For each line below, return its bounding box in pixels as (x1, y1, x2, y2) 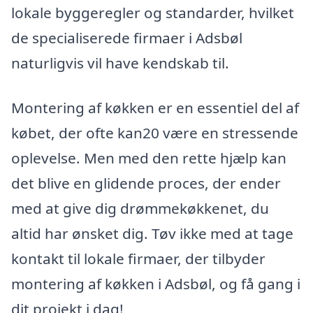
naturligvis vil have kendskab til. (11, 53, 229, 73)
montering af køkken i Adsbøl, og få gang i (11, 273, 300, 293)
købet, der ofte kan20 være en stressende (11, 122, 298, 143)
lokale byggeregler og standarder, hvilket (11, 3, 294, 23)
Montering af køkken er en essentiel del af (11, 97, 299, 117)
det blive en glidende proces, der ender (11, 173, 281, 193)
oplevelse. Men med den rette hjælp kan (11, 147, 286, 168)
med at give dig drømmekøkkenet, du (11, 198, 269, 218)
